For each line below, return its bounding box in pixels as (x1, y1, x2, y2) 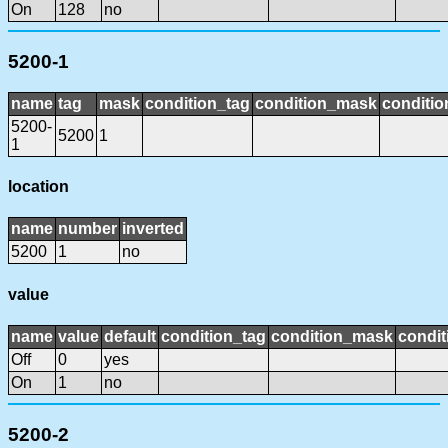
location (8, 178, 69, 196)
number (58, 220, 117, 238)
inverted (122, 220, 184, 238)
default (104, 327, 156, 345)
